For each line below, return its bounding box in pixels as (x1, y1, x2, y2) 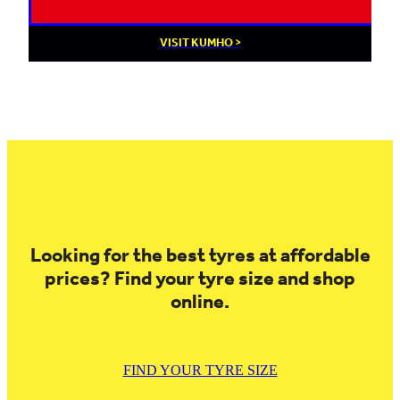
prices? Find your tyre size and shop (45, 261, 355, 299)
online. (171, 284, 229, 322)
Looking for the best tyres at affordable (29, 237, 371, 276)
